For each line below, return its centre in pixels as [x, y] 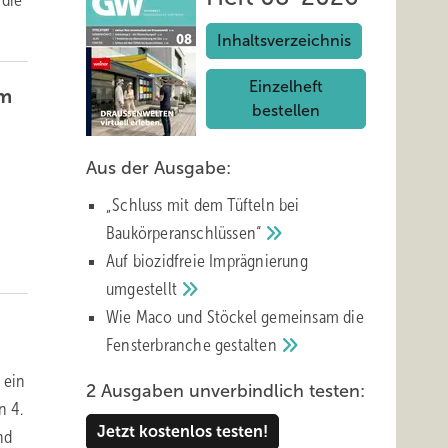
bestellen [286, 110]
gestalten [248, 345]
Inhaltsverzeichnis [284, 40]
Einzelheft [286, 86]
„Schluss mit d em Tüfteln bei [203, 205]
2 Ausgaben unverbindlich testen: [225, 391]
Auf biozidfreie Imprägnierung [207, 261]
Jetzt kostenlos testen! [182, 431]
